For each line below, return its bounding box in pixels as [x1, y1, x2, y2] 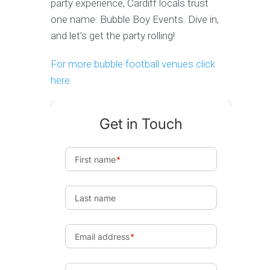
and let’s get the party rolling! [51, 29, 175, 42]
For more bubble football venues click [51, 57, 215, 70]
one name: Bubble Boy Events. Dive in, [51, 13, 219, 25]
